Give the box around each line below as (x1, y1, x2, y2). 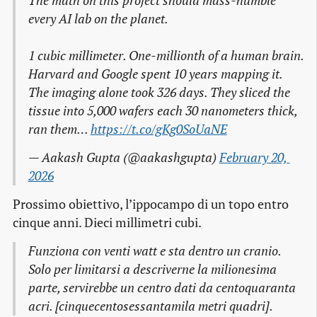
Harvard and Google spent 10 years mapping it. (28, 65, 282, 82)
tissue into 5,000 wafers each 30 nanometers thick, (28, 102, 297, 119)
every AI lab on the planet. (28, 10, 168, 27)
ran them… (28, 120, 91, 137)
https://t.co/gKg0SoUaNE (90, 120, 227, 137)
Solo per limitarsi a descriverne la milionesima (28, 260, 277, 277)
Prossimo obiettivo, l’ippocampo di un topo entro (13, 195, 289, 212)
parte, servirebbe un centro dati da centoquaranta (28, 279, 296, 296)
